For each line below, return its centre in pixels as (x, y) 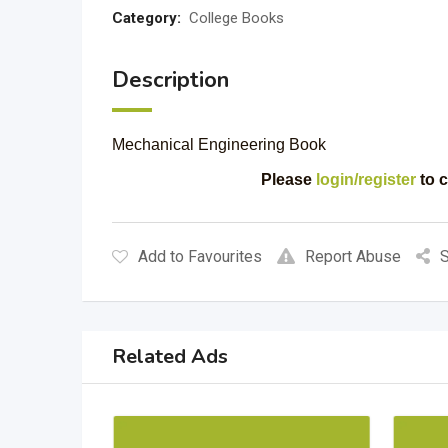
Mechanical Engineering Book (219, 144)
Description (170, 80)
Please (288, 179)
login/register (365, 179)
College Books (236, 18)
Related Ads (170, 356)
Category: (146, 18)
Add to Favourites (200, 256)
